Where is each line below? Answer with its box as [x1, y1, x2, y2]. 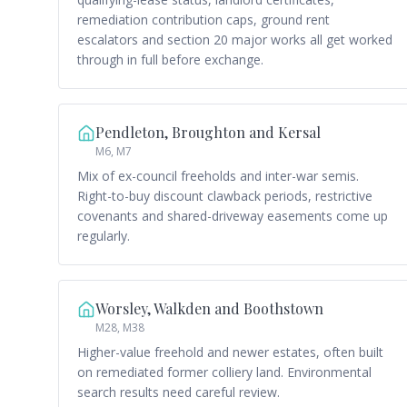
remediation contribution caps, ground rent [77, 11, 330, 28]
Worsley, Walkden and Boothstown [95, 299, 323, 318]
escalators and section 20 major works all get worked [77, 31, 392, 48]
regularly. [77, 227, 130, 244]
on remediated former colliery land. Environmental [77, 363, 372, 381]
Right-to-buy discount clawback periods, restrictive [77, 187, 372, 204]
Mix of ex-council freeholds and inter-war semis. [77, 167, 359, 184]
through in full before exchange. [77, 51, 263, 68]
